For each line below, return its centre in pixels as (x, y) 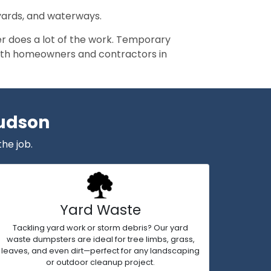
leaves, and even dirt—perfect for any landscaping (100, 251)
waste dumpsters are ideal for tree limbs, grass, (100, 239)
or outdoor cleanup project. (100, 262)
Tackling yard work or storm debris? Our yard (100, 228)
